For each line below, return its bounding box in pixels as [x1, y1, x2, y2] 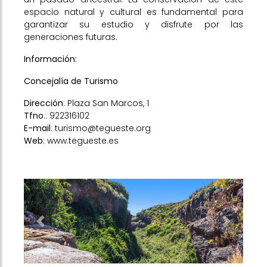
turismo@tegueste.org [55, 122, 151, 134]
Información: [24, 53, 77, 65]
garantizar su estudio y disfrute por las [24, 18, 243, 30]
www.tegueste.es [47, 135, 119, 147]
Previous [39, 221, 73, 231]
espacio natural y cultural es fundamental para [24, 6, 243, 18]
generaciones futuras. [24, 31, 117, 43]
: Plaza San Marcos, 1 [63, 97, 149, 109]
